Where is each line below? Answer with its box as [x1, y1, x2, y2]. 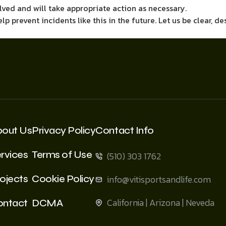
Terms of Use [32, 148, 92, 161]
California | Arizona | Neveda [106, 196, 214, 209]
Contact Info [95, 124, 154, 137]
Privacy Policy [32, 124, 96, 137]
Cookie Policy [32, 173, 94, 185]
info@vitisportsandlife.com [106, 173, 211, 186]
